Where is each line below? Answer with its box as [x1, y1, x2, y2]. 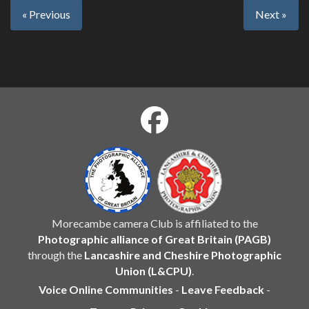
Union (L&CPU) [115, 263, 192, 277]
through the [28, 248, 84, 261]
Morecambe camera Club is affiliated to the [51, 216, 258, 230]
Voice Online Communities [39, 282, 173, 296]
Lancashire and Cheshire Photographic [84, 248, 281, 261]
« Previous [22, 8, 70, 21]
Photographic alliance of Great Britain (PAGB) [38, 232, 271, 246]
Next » [255, 8, 287, 21]
